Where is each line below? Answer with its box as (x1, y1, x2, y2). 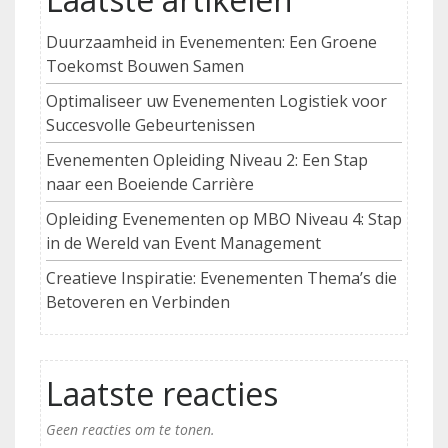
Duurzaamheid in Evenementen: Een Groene (46, 31, 377, 54)
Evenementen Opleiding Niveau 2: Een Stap (46, 149, 368, 172)
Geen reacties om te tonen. (46, 420, 215, 440)
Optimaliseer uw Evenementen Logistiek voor (46, 90, 387, 113)
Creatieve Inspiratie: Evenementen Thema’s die (46, 267, 397, 290)
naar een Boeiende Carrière (46, 173, 254, 196)
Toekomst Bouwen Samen (46, 55, 244, 78)
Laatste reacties (46, 372, 278, 416)
